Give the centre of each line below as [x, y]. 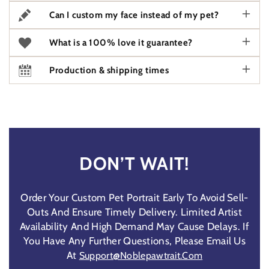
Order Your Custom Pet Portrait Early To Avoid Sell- [134, 197]
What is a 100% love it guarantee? [121, 42]
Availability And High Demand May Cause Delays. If [134, 226]
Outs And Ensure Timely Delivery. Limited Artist [134, 212]
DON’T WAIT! [134, 163]
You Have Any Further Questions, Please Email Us [134, 240]
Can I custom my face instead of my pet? [134, 15]
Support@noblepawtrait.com [141, 255]
